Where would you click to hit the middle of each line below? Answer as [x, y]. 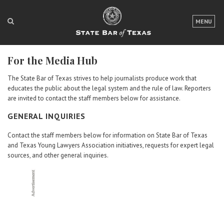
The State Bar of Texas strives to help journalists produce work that [102, 78]
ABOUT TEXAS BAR [150, 86]
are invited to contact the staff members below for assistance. [94, 98]
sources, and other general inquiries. [58, 155]
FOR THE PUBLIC [147, 44]
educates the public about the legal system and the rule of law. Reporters [109, 88]
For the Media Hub [52, 60]
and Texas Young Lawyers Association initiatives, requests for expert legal [111, 145]
